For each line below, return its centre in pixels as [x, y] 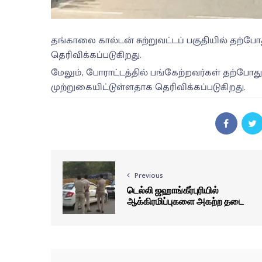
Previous [149, 176]
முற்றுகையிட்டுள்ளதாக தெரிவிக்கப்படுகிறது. [148, 88]
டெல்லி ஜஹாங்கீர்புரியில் [173, 190]
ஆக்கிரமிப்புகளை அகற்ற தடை [185, 201]
